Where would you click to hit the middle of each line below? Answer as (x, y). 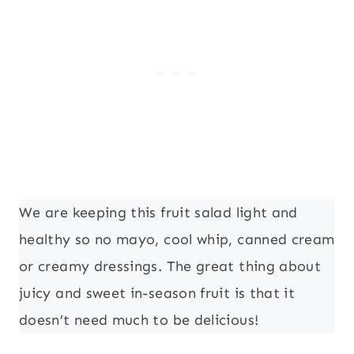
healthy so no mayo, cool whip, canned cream (177, 240)
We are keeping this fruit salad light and (158, 213)
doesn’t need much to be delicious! (139, 320)
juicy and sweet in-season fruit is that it (157, 294)
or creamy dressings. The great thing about (170, 267)
